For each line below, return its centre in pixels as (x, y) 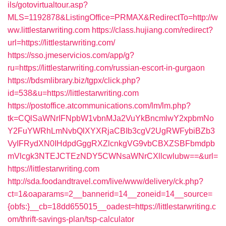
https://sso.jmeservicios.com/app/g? (71, 55)
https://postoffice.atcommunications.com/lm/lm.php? (99, 106)
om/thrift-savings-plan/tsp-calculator (71, 219)
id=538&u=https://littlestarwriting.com (73, 93)
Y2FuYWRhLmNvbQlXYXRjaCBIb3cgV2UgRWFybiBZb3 (111, 131)
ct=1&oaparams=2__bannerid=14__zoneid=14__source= (110, 194)
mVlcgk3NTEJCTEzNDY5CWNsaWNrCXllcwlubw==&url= (113, 156)
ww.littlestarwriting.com (49, 30)
